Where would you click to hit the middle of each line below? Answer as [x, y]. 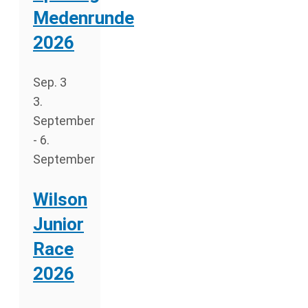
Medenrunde [84, 18]
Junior [58, 224]
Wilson [60, 200]
